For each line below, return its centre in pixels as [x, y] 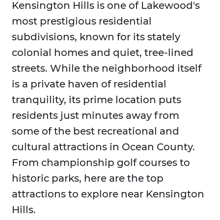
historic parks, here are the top [88, 179]
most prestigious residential [82, 21]
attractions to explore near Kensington [108, 194]
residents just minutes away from [96, 116]
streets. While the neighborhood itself [107, 69]
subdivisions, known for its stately [96, 37]
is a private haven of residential [89, 84]
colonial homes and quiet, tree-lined [103, 53]
